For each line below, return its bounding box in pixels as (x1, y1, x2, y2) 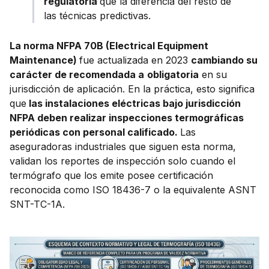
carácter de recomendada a (10, 68, 144, 81)
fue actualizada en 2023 (79, 54, 191, 67)
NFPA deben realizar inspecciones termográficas (10, 112, 244, 124)
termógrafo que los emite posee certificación (10, 169, 213, 182)
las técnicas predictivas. (44, 10, 151, 22)
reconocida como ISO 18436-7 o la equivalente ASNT (10, 184, 256, 196)
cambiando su (191, 54, 258, 67)
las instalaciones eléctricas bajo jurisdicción (26, 97, 241, 110)
